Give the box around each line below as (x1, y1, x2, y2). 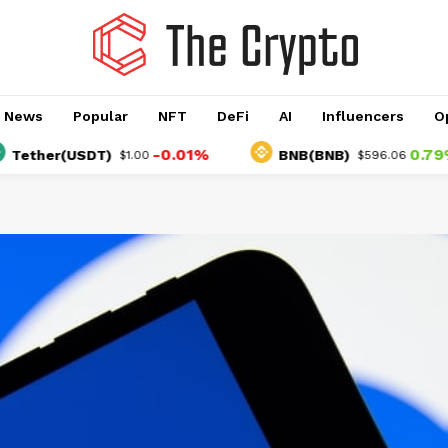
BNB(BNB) (236, 147, 308, 164)
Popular (72, 108, 128, 124)
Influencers (321, 108, 404, 124)
